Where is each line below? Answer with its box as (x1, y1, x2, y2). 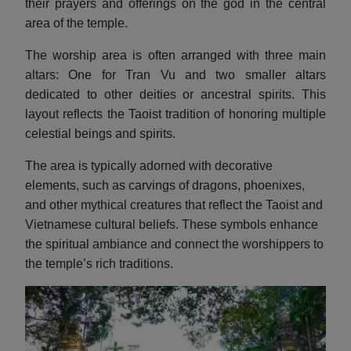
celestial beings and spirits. (25, 126, 175, 140)
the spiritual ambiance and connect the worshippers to (25, 237, 324, 251)
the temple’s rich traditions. (25, 256, 173, 270)
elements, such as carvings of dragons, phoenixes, (25, 178, 305, 192)
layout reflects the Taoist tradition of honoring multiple (25, 107, 326, 121)
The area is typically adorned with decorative (25, 158, 273, 172)
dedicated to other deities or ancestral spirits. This (25, 87, 326, 101)
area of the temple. (25, 16, 128, 30)
